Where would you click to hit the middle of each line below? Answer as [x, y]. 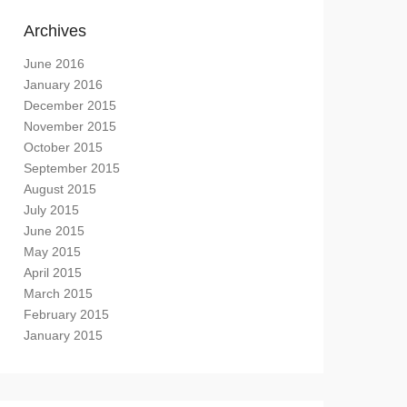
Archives [55, 31]
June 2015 [54, 231]
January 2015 [63, 335]
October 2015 [63, 147]
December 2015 [70, 105]
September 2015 [72, 168]
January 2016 [63, 84]
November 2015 [70, 126]
